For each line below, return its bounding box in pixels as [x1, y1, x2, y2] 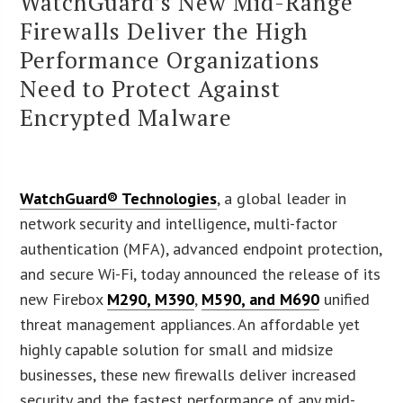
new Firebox [20, 288, 108, 309]
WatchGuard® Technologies [20, 187, 218, 209]
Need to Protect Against [20, 72, 282, 103]
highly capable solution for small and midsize [20, 338, 334, 360]
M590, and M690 [201, 288, 320, 309]
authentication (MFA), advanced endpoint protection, [20, 237, 382, 259]
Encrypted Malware [20, 101, 233, 132]
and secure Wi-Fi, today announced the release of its [20, 263, 381, 284]
